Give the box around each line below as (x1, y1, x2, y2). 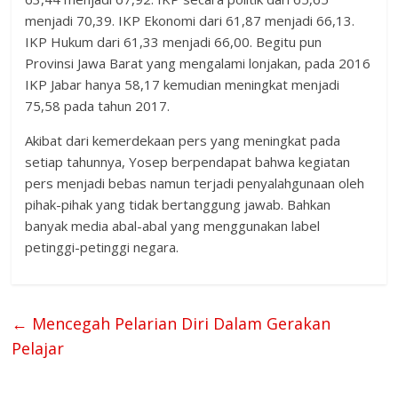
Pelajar (12, 337, 65, 359)
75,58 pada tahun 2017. (25, 96, 171, 115)
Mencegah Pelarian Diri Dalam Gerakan (28, 312, 331, 334)
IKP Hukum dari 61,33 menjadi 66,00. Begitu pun (25, 32, 322, 51)
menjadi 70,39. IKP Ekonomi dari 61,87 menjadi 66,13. (25, 11, 355, 29)
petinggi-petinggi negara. (25, 237, 179, 256)
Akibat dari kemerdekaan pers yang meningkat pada (25, 131, 341, 149)
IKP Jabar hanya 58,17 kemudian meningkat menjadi (25, 75, 340, 93)
